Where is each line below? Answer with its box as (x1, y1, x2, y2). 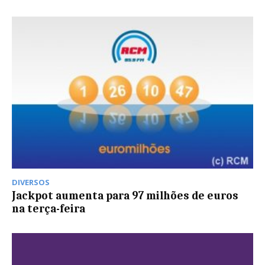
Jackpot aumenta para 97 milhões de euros (12, 189, 241, 202)
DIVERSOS (12, 176, 50, 188)
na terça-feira (12, 202, 85, 215)
